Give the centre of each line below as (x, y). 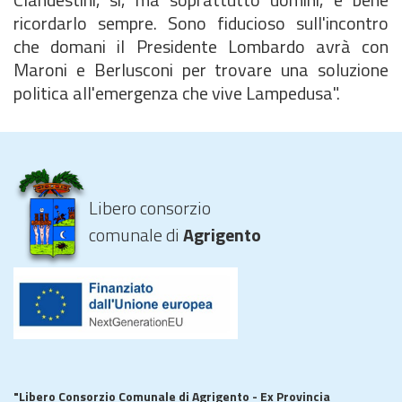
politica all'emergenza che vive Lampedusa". (177, 93)
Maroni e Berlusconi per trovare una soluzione (201, 70)
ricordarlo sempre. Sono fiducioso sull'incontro (201, 23)
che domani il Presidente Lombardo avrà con (201, 46)
